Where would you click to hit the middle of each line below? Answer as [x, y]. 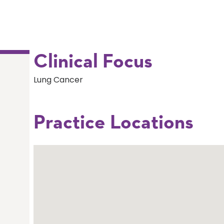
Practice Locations [114, 123]
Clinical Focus [93, 62]
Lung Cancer [58, 80]
